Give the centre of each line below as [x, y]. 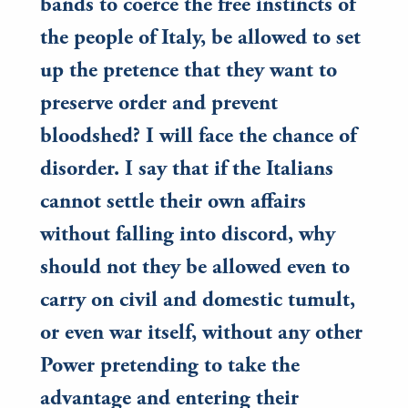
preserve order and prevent [159, 105]
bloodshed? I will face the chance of [198, 138]
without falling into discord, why [188, 236]
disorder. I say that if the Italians [187, 171]
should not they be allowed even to [195, 269]
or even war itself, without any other [201, 335]
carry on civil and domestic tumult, [198, 302]
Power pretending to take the [170, 367]
